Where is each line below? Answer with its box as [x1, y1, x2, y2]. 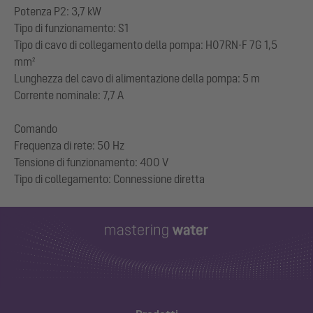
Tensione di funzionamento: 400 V [14, 156, 168, 169]
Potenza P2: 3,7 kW [14, 5, 101, 18]
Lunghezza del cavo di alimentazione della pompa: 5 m [14, 72, 260, 85]
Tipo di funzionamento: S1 [14, 22, 129, 35]
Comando [14, 122, 57, 136]
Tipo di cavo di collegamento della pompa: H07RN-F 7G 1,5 [14, 38, 277, 52]
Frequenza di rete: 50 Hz [14, 139, 124, 152]
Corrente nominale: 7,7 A [14, 89, 124, 102]
